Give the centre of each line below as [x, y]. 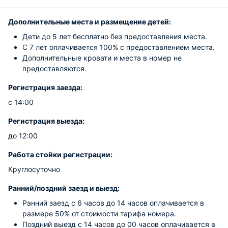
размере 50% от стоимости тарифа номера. [99, 213]
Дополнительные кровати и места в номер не [102, 58]
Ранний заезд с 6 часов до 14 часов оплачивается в [113, 203]
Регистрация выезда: [46, 121]
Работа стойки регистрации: [60, 154]
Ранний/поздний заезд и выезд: [64, 188]
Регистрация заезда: [45, 87]
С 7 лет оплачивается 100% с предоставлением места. [119, 47]
